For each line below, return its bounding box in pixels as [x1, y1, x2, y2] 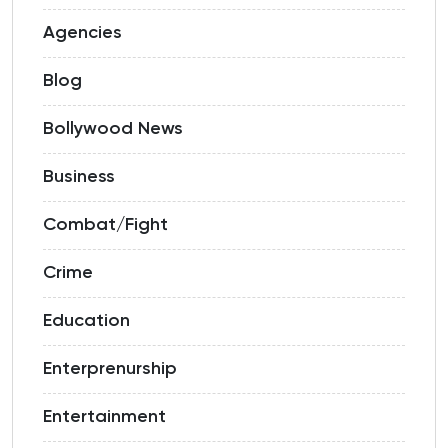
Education [43, 312, 130, 331]
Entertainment [43, 408, 166, 427]
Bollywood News [43, 120, 183, 139]
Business [43, 168, 115, 187]
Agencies [43, 24, 122, 43]
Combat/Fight [43, 216, 168, 235]
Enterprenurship [43, 360, 177, 379]
